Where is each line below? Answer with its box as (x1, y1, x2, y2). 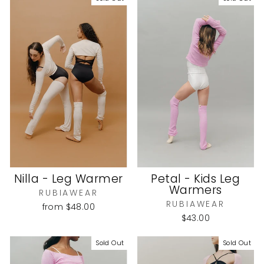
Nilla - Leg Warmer (14, 170, 123, 187)
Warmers (169, 181, 222, 198)
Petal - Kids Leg (151, 170, 240, 187)
